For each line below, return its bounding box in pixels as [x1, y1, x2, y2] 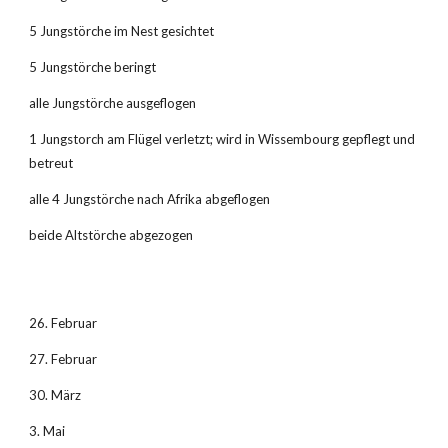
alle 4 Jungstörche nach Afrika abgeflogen [29, 191, 271, 207]
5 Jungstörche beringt [29, 59, 157, 75]
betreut [29, 155, 74, 171]
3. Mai [29, 423, 66, 439]
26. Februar [29, 315, 98, 331]
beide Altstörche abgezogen [29, 227, 194, 243]
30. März [29, 387, 82, 403]
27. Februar [29, 351, 98, 367]
